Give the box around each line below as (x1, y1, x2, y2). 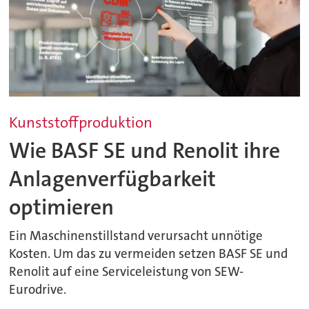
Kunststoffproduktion (9, 112, 153, 133)
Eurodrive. (9, 281, 67, 299)
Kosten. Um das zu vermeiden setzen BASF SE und (9, 246, 288, 263)
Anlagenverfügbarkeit (9, 164, 217, 193)
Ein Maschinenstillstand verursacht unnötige (9, 228, 263, 245)
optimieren (9, 192, 114, 221)
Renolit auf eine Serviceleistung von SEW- (9, 263, 244, 281)
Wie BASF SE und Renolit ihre (9, 136, 281, 165)
